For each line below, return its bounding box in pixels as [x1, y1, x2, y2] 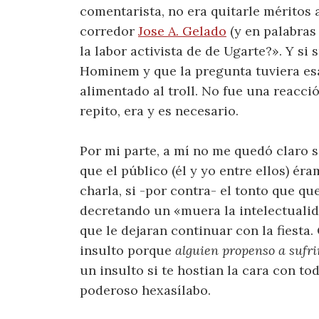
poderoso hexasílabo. [80, 282, 211, 299]
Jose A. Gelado [138, 22, 226, 39]
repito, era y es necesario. [80, 102, 239, 119]
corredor [80, 22, 138, 39]
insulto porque [80, 242, 175, 259]
